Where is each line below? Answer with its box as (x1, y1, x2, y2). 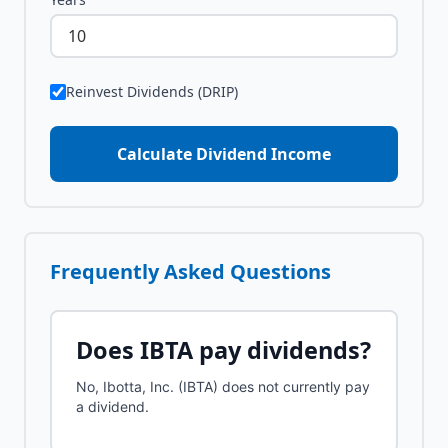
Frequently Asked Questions (50, 258, 331, 285)
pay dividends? (193, 334, 371, 366)
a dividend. (76, 398, 149, 415)
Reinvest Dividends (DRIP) (66, 82, 238, 101)
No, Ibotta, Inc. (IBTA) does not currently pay (76, 378, 370, 395)
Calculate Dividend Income (117, 143, 331, 165)
